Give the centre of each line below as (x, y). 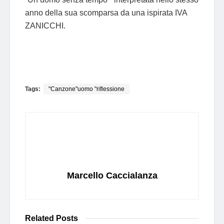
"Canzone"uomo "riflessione (86, 89)
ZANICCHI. (45, 25)
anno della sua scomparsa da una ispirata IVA (106, 12)
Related (39, 218)
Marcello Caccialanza (112, 175)
